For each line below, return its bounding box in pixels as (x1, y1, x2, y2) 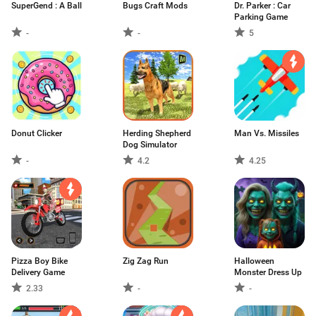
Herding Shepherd (123, 128, 191, 138)
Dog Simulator (123, 140, 177, 150)
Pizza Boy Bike (11, 256, 68, 266)
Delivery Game (11, 267, 65, 277)
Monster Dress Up (234, 267, 302, 277)
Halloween (234, 256, 274, 266)
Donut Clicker (11, 128, 62, 138)
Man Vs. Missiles (234, 128, 299, 138)
